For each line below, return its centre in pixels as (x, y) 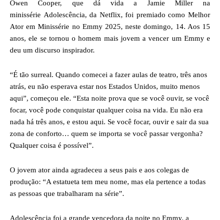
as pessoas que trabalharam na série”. (67, 193)
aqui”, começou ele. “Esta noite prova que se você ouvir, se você (110, 98)
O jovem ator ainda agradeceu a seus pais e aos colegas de (99, 170)
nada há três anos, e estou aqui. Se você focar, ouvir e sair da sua (109, 122)
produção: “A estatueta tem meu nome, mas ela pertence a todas (108, 181)
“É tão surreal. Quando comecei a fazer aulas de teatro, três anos (109, 74)
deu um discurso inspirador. (52, 50)
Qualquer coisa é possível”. (52, 145)
